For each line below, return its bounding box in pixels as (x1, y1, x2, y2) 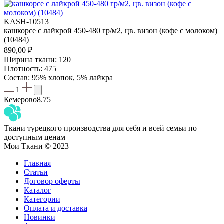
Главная (24, 159, 51, 168)
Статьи (24, 168, 48, 177)
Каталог (24, 186, 51, 195)
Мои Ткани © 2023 (4, 142, 69, 151)
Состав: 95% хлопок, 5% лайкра (4, 73, 113, 82)
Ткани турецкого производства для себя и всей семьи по (4, 124, 197, 133)
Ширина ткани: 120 (4, 55, 71, 64)
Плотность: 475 (4, 64, 56, 73)
